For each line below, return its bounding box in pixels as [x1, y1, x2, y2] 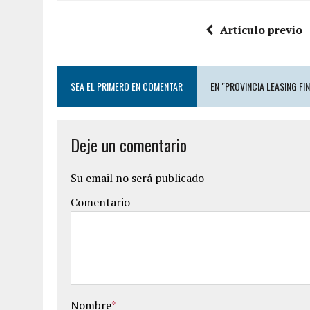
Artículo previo [220, 22, 303, 37]
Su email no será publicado [71, 170, 204, 185]
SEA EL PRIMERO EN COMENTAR [71, 79, 183, 93]
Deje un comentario [71, 132, 187, 157]
